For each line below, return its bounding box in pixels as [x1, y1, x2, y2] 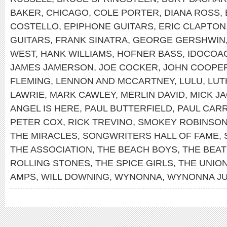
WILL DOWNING [41, 171, 109, 182]
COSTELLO [10, 21, 59, 31]
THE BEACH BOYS [97, 144, 177, 155]
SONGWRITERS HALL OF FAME [83, 130, 219, 141]
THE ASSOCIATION [10, 144, 92, 155]
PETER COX [10, 117, 63, 127]
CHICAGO [46, 7, 89, 18]
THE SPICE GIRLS [95, 158, 173, 168]
